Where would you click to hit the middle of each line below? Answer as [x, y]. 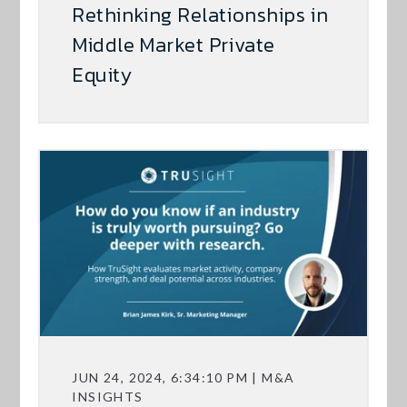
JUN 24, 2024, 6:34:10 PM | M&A [184, 377]
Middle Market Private [174, 45]
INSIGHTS [108, 396]
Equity [102, 75]
